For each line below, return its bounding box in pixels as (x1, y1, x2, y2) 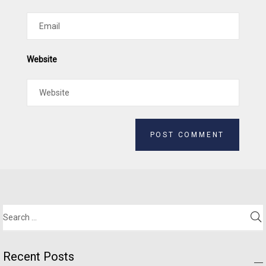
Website (27, 54, 57, 64)
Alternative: (27, 165, 70, 175)
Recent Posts (3, 249, 74, 264)
